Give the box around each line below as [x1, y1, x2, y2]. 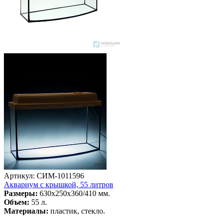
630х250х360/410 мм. [38, 189, 110, 197]
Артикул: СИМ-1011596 [4, 171, 84, 180]
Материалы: [4, 206, 48, 215]
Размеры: [4, 189, 38, 197]
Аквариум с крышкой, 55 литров [4, 180, 113, 189]
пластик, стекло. [48, 206, 105, 215]
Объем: [4, 197, 31, 206]
